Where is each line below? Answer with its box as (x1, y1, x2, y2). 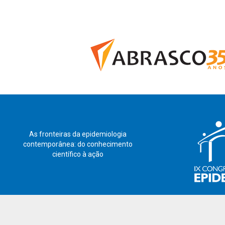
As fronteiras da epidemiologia (29, 130, 127, 138)
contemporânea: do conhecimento (23, 140, 133, 148)
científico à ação (52, 150, 103, 158)
